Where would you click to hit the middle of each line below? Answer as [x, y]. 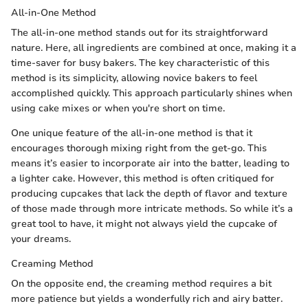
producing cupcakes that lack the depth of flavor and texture [149, 193]
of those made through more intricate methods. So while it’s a [152, 208]
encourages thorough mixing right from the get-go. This [139, 148]
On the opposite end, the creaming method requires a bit [141, 283]
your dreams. [41, 239]
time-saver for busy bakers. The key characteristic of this [140, 63]
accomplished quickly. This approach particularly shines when [152, 93]
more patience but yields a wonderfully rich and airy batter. [147, 298]
